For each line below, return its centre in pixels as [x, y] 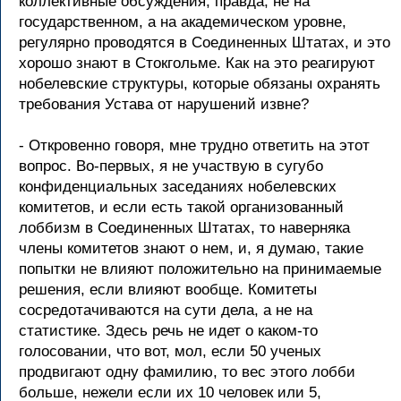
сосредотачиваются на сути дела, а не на [166, 310]
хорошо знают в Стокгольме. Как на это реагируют [197, 63]
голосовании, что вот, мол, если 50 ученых [170, 351]
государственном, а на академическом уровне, [183, 22]
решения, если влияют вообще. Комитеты [168, 290]
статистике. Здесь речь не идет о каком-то [168, 331]
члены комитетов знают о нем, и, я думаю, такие [191, 248]
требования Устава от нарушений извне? [164, 104]
